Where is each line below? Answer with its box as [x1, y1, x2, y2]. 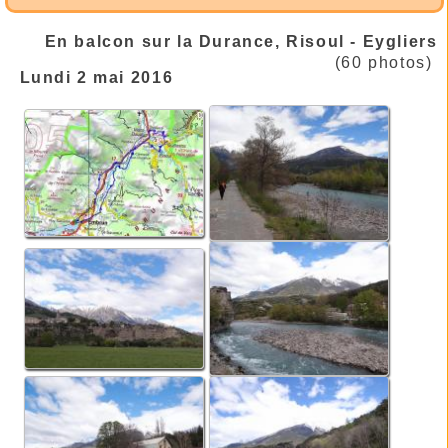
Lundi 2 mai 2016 [19, 69, 174, 86]
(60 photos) [334, 54, 433, 71]
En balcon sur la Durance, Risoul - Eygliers [44, 33, 438, 50]
